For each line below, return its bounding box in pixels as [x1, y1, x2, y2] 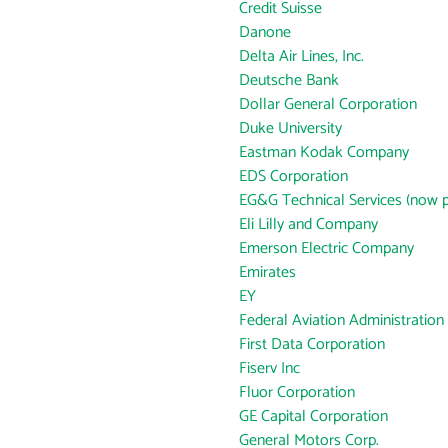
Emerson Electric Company [239, 235, 414, 262]
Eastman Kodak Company [239, 139, 409, 166]
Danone [239, 19, 291, 46]
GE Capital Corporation [239, 403, 388, 430]
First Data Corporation [239, 331, 385, 358]
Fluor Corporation [239, 379, 355, 406]
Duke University [239, 115, 342, 142]
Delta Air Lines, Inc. [239, 43, 364, 70]
